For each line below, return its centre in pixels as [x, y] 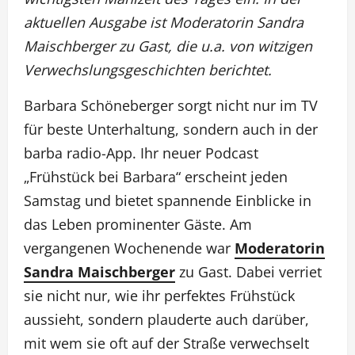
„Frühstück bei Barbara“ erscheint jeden [156, 177]
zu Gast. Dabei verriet [248, 272]
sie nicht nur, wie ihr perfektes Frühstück [159, 296]
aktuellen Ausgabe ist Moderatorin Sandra [164, 23]
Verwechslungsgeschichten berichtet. [148, 70]
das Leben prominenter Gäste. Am [138, 225]
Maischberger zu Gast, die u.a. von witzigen [168, 46]
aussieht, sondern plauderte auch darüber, [166, 320]
